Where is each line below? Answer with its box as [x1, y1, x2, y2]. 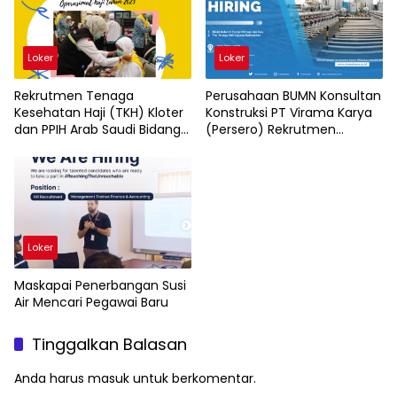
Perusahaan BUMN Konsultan [206, 87, 381, 105]
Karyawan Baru [206, 137, 297, 156]
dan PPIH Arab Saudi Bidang [14, 121, 181, 139]
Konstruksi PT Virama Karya [206, 104, 372, 122]
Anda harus [14, 370, 88, 388]
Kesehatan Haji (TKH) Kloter [14, 104, 183, 122]
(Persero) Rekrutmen [206, 121, 336, 139]
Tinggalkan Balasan [32, 333, 187, 356]
